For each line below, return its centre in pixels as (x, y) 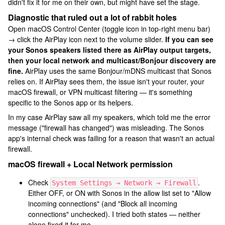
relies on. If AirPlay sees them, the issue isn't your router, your (106, 81)
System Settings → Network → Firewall (124, 183)
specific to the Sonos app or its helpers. (71, 102)
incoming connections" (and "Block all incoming (103, 203)
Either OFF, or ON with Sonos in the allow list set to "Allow (120, 193)
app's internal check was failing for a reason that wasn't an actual (111, 138)
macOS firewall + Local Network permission (90, 164)
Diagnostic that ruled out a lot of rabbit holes (92, 17)
